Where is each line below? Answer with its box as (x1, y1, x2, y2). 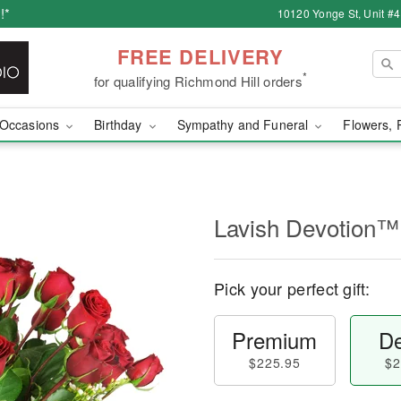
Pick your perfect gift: (214, 277, 370, 300)
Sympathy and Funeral (176, 115, 312, 133)
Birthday (94, 115, 146, 133)
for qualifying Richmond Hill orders (93, 71, 303, 90)
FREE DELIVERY (116, 41, 285, 71)
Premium (232, 324, 318, 355)
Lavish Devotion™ (214, 210, 399, 243)
